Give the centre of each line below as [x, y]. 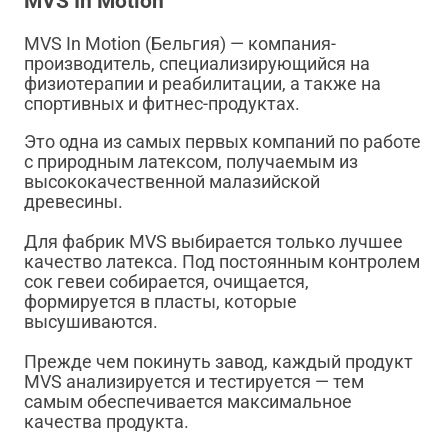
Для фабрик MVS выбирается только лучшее [213, 242]
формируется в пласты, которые [160, 302]
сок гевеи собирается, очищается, [166, 282]
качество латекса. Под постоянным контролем [222, 262]
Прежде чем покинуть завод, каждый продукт [218, 362]
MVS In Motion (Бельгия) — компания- [180, 44]
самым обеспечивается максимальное [188, 402]
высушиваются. [93, 322]
